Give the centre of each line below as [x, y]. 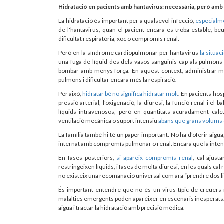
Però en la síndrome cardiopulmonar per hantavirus [129, 52]
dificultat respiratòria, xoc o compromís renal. [119, 38]
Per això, [71, 93]
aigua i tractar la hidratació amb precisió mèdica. [122, 207]
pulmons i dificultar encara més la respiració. [118, 79]
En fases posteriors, [88, 157]
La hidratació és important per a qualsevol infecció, [127, 20]
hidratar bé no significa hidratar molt [131, 93]
